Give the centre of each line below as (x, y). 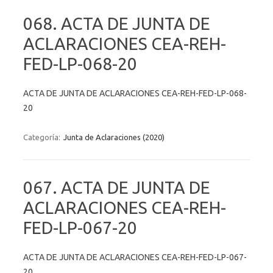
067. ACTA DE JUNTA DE (117, 187)
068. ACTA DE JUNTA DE (117, 23)
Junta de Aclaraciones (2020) (114, 137)
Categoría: (43, 137)
